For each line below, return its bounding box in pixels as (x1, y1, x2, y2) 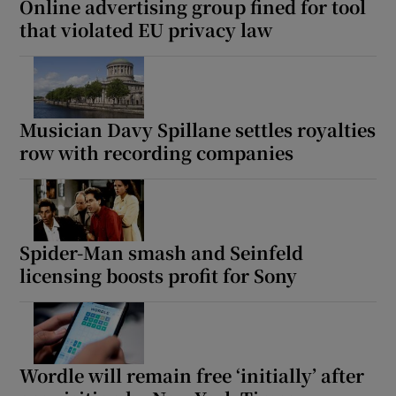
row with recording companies (19, 139, 294, 165)
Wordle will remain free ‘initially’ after (19, 362, 365, 388)
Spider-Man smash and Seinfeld (19, 239, 304, 265)
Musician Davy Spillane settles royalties (19, 116, 377, 142)
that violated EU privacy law (19, 16, 273, 42)
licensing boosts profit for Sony (19, 262, 298, 288)
